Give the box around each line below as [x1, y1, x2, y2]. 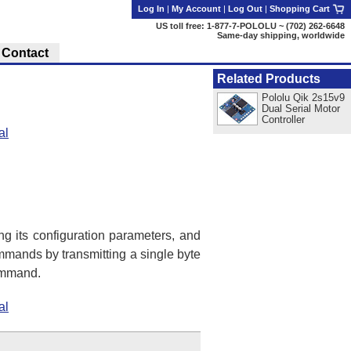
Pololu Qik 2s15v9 [261, 91, 345, 103]
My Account [172, 4, 221, 13]
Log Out [228, 4, 262, 13]
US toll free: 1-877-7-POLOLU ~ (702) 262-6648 [156, 21, 345, 31]
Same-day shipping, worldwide [217, 31, 345, 40]
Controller [261, 113, 305, 125]
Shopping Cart [270, 4, 332, 13]
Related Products [217, 72, 320, 85]
